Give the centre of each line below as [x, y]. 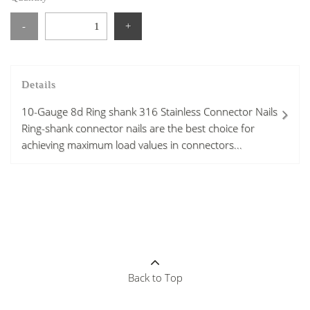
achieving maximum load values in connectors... [132, 145]
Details [39, 84]
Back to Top [155, 277]
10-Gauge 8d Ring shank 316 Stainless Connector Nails [149, 111]
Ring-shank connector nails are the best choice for [138, 128]
